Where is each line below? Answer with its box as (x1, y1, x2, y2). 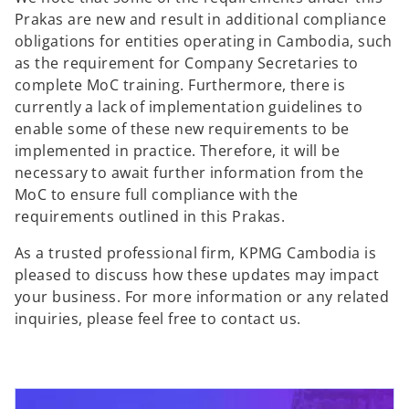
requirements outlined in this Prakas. (15, 205, 286, 226)
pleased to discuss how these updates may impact (15, 264, 380, 285)
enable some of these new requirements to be (15, 118, 350, 139)
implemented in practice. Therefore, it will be (15, 140, 341, 161)
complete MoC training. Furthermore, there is (15, 74, 346, 95)
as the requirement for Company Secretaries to (15, 52, 359, 73)
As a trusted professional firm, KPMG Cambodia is (15, 242, 377, 263)
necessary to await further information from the (15, 162, 364, 183)
